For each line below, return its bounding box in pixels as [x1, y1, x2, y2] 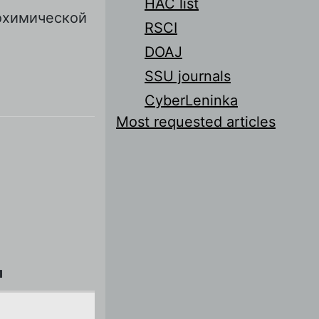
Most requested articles [116, 113, 276, 130]
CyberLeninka [145, 91, 238, 109]
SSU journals [145, 67, 231, 85]
